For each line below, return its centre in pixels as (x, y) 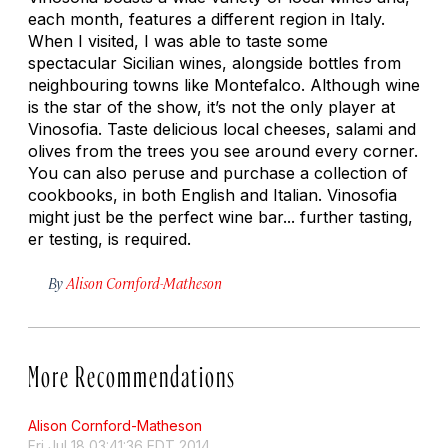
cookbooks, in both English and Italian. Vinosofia (212, 194)
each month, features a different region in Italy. (206, 18)
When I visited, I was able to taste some (178, 40)
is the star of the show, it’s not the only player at (211, 106)
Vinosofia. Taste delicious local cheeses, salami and (222, 128)
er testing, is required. (109, 238)
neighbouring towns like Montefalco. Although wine (224, 84)
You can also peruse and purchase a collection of (218, 172)
